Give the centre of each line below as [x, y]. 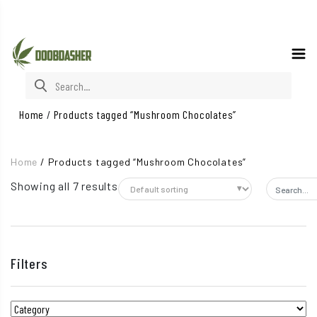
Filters [29, 263]
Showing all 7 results [64, 186]
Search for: [50, 80]
